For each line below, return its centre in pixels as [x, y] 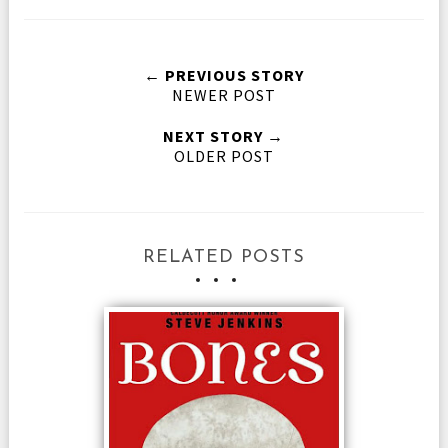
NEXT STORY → [224, 135]
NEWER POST [223, 94]
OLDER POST [223, 155]
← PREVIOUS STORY [223, 74]
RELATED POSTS [223, 257]
